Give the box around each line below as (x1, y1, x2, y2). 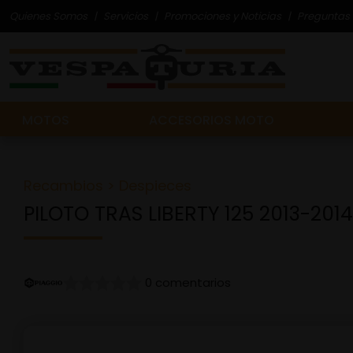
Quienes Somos (9, 8, 87, 24)
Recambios (24, 176, 103, 195)
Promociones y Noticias (164, 8, 281, 24)
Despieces (119, 176, 191, 195)
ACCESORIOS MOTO (148, 111, 274, 129)
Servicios (103, 8, 148, 24)
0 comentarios (145, 274, 231, 291)
